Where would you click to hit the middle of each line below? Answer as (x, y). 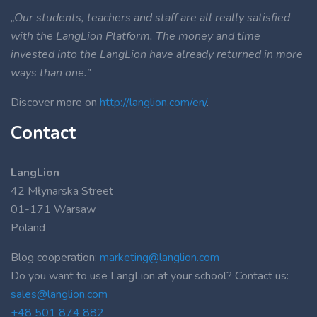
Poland (28, 228)
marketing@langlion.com (160, 258)
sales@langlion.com (59, 295)
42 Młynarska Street (62, 191)
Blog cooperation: (55, 258)
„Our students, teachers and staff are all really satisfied (150, 18)
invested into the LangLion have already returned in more (157, 55)
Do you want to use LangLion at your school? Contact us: (150, 276)
